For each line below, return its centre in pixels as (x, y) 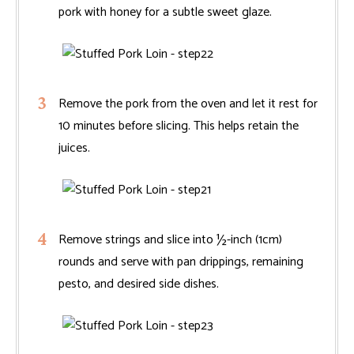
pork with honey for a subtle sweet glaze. (165, 13)
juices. (74, 149)
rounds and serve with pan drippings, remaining (181, 262)
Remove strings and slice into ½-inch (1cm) (170, 240)
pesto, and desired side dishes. (139, 284)
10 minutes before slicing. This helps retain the (179, 126)
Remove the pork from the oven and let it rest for (188, 104)
